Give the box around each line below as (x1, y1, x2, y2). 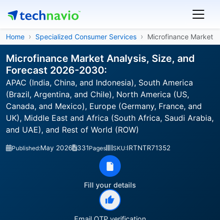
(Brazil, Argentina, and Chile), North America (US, (6, 89, 189, 99)
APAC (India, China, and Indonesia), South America (6, 78, 193, 87)
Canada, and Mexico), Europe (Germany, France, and (6, 101, 202, 111)
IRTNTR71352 (127, 144, 170, 152)
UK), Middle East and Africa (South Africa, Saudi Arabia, (6, 113, 214, 123)
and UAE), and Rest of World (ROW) (6, 125, 139, 135)
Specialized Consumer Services (35, 32, 137, 41)
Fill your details (84, 181, 136, 189)
